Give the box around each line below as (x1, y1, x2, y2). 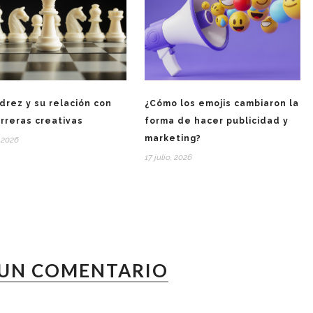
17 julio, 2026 (144, 152, 192, 163)
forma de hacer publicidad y (144, 116, 289, 126)
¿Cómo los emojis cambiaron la (144, 99, 299, 109)
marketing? (144, 133, 201, 144)
